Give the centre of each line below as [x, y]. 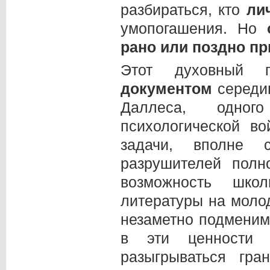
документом [169, 88]
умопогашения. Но [194, 29]
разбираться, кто [184, 10]
